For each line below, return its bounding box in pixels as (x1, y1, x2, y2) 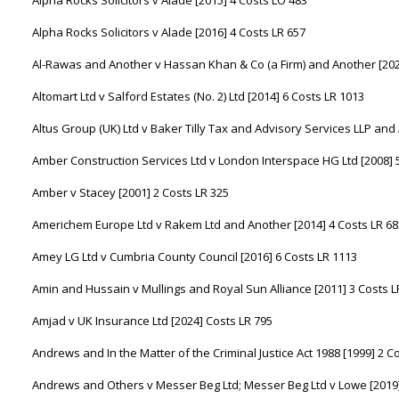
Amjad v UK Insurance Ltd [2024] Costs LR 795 (32, 313, 273, 329)
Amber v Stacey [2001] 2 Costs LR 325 (32, 184, 229, 200)
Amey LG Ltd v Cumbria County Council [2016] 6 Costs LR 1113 (32, 248, 357, 265)
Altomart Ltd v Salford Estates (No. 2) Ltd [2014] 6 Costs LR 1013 (32, 88, 364, 104)
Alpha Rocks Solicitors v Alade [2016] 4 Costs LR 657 (32, 24, 305, 40)
